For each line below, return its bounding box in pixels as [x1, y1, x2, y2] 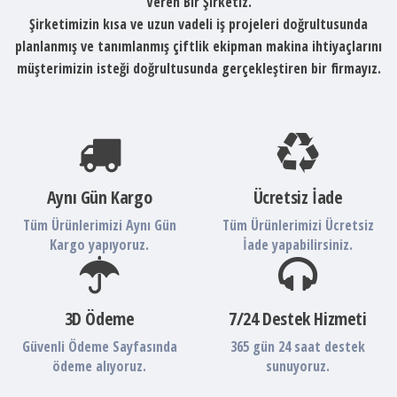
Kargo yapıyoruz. [50, 234, 149, 254]
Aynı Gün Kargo [46, 184, 152, 209]
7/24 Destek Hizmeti [229, 306, 367, 331]
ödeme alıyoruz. [52, 355, 146, 376]
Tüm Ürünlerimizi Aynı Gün [22, 214, 176, 235]
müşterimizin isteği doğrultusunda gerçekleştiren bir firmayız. [16, 58, 381, 78]
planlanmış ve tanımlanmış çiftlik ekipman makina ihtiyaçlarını [15, 35, 382, 56]
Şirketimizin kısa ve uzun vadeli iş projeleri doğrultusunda [29, 13, 368, 34]
